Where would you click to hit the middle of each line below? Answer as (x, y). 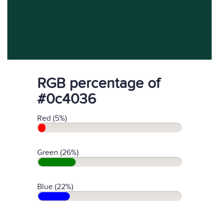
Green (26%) (58, 153)
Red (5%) (52, 118)
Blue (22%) (55, 187)
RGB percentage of (99, 84)
